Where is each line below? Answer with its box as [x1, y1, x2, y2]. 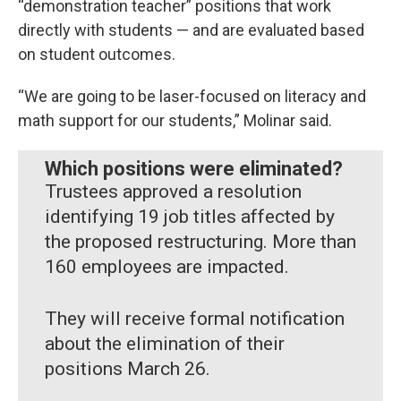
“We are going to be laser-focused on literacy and [18, 87, 366, 107]
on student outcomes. [18, 45, 175, 64]
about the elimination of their [45, 333, 285, 355]
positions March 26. [45, 358, 210, 380]
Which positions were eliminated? [45, 158, 343, 181]
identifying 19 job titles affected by [45, 206, 335, 228]
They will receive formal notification [45, 308, 345, 330]
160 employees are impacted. [45, 256, 289, 278]
